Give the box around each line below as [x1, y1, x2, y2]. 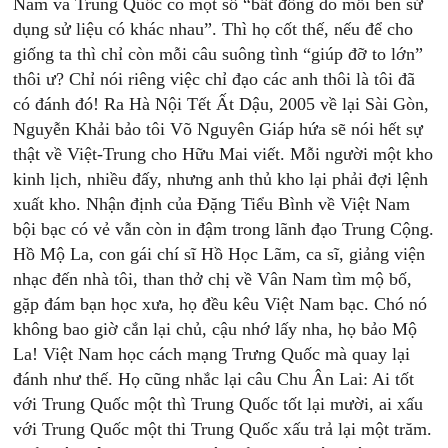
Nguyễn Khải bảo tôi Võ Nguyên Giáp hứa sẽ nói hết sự [13, 119, 424, 139]
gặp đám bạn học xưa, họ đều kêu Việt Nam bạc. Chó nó [13, 294, 428, 314]
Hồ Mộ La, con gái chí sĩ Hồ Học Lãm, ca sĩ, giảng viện [13, 244, 426, 264]
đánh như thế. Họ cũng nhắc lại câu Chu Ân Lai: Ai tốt [13, 369, 415, 389]
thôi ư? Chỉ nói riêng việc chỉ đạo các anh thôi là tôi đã [13, 69, 416, 89]
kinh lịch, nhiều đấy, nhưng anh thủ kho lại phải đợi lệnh [13, 169, 429, 189]
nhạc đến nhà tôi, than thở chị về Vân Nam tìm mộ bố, [13, 269, 413, 289]
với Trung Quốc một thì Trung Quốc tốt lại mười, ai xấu [13, 394, 424, 414]
